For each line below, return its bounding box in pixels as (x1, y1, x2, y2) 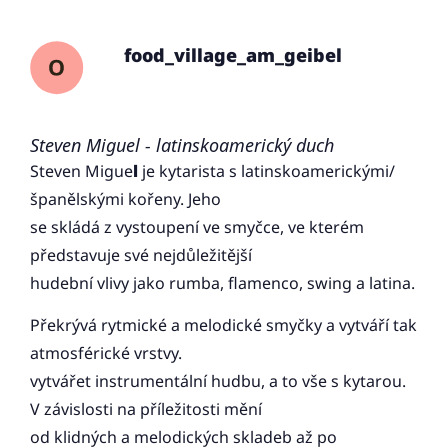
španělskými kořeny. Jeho (30, 188, 221, 211)
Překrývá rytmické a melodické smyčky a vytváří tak (30, 314, 417, 337)
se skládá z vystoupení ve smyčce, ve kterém (30, 216, 364, 239)
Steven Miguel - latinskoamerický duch (30, 133, 334, 158)
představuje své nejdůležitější (30, 244, 252, 267)
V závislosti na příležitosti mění (30, 398, 262, 421)
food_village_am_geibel (123, 43, 342, 68)
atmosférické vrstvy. (30, 342, 182, 365)
